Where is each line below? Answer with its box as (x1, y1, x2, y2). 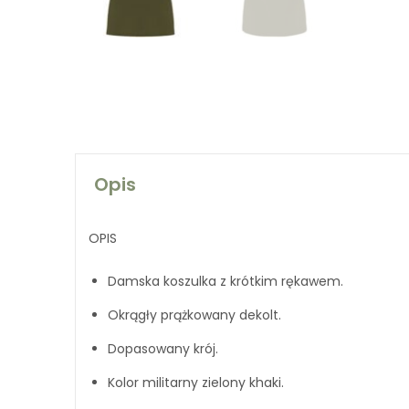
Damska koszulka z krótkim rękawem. (108, 272, 343, 291)
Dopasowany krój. (108, 340, 218, 358)
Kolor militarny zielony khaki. (108, 372, 284, 392)
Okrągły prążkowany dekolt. (108, 306, 281, 325)
